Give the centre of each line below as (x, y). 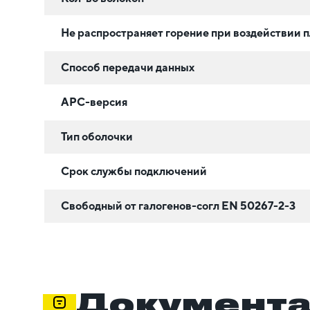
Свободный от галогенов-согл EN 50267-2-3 (178, 206)
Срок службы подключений (134, 171)
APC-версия (94, 102)
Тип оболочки (97, 136)
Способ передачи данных (128, 67)
